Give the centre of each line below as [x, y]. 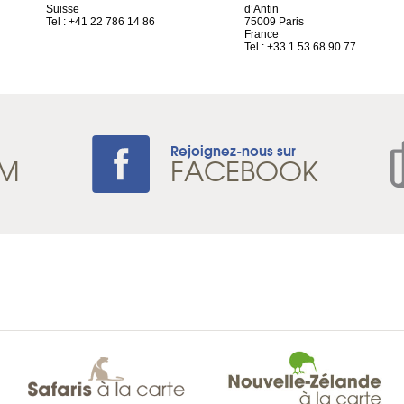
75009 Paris [274, 22]
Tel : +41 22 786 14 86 [101, 22]
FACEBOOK [244, 170]
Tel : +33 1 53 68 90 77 [300, 47]
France [262, 34]
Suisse [63, 9]
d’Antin [262, 9]
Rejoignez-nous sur [233, 150]
